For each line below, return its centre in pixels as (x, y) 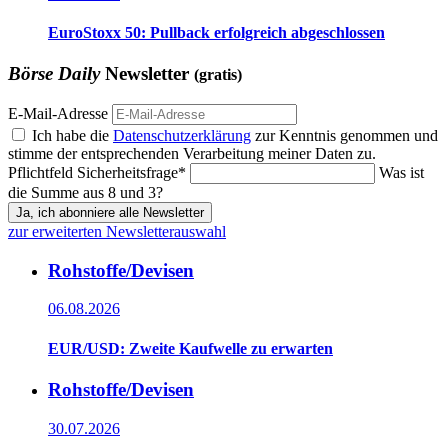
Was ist (401, 172)
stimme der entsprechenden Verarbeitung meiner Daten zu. (192, 153)
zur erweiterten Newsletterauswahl (117, 231)
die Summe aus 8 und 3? (85, 192)
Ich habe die (72, 135)
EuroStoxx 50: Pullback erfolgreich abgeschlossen (216, 33)
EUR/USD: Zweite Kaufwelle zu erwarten (190, 348)
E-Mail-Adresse (58, 113)
